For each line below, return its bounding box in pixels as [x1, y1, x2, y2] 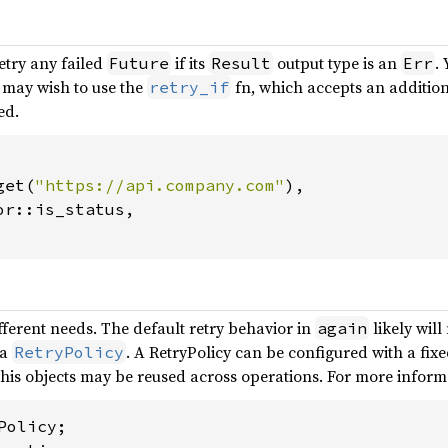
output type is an [273, 52, 401, 74]
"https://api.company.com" [35, 175, 285, 195]
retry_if [149, 77, 229, 97]
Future [109, 53, 169, 73]
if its [171, 52, 209, 74]
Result [211, 53, 271, 73]
